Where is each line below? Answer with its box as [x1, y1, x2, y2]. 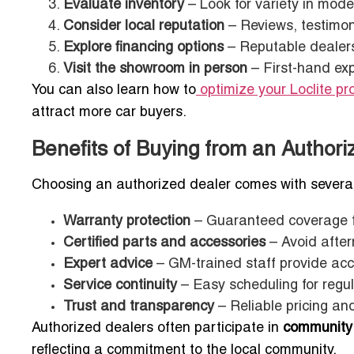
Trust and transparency [63, 300, 214, 314]
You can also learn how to [32, 84, 196, 98]
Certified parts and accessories [63, 236, 265, 250]
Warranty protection [63, 215, 190, 229]
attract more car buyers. [32, 106, 186, 120]
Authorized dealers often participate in [32, 322, 283, 336]
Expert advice [63, 258, 153, 272]
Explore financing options [63, 41, 224, 55]
